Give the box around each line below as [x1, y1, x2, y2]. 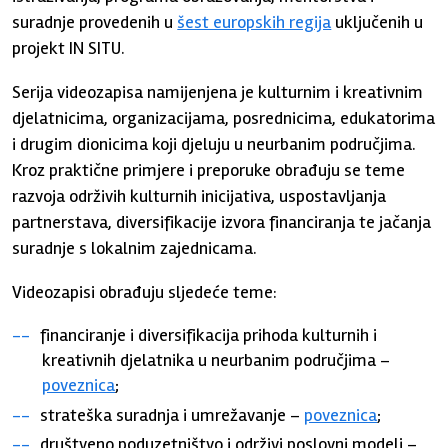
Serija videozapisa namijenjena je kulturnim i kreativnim [12, 81, 424, 103]
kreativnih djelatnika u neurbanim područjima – [42, 349, 391, 371]
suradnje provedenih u [12, 11, 178, 33]
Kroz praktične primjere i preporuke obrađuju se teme [12, 159, 406, 181]
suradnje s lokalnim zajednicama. [12, 237, 258, 259]
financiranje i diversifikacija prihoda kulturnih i [40, 324, 378, 346]
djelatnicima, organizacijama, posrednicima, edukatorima [12, 107, 436, 129]
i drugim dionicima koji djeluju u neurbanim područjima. [12, 133, 417, 155]
